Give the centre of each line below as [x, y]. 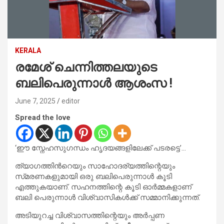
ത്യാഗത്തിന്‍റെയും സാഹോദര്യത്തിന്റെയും [95, 166]
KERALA [28, 50]
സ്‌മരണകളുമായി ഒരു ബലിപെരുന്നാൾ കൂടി [93, 176]
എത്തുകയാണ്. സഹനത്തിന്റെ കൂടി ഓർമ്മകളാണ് [103, 187]
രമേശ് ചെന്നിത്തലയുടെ [86, 67]
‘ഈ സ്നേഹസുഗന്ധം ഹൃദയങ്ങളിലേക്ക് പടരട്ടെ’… [100, 148]
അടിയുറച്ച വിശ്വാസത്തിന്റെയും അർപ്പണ [90, 215]
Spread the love [43, 117]
